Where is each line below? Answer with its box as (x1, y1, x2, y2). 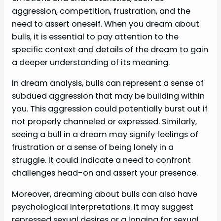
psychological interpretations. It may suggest (12, 201, 193, 213)
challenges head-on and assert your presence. (12, 167, 198, 179)
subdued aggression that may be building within (12, 90, 205, 102)
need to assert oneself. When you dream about (12, 18, 199, 30)
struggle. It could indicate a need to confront (12, 154, 191, 166)
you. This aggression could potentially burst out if (12, 103, 208, 115)
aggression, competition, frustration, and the (12, 5, 190, 17)
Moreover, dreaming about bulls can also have (12, 188, 197, 200)
